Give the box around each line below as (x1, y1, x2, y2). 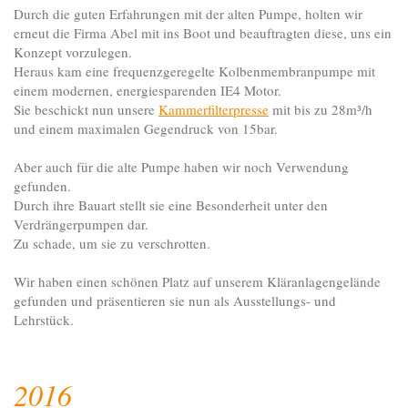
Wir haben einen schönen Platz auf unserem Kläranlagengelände (14, 272, 381, 291)
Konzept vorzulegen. (14, 43, 132, 62)
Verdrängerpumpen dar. (14, 215, 148, 234)
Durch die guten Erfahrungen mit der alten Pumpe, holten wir (14, 5, 362, 24)
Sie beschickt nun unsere (14, 100, 158, 119)
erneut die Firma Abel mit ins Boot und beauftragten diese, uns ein (14, 24, 392, 43)
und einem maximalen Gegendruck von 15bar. (14, 119, 278, 138)
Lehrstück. (14, 311, 74, 330)
